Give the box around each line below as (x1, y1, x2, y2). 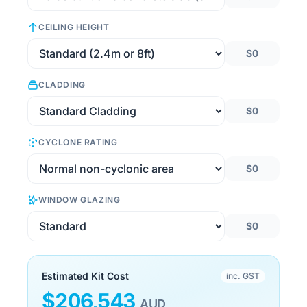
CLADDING (38, 79, 86, 90)
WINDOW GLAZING (38, 195, 121, 205)
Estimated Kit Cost (42, 270, 129, 282)
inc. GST (226, 271, 260, 281)
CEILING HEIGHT (38, 22, 110, 32)
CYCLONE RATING (38, 137, 118, 147)
